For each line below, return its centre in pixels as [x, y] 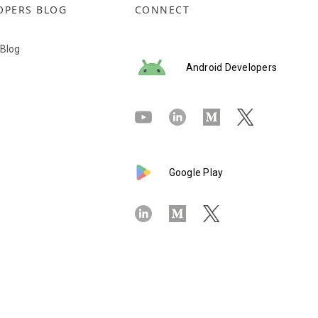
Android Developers [231, 67]
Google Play [196, 172]
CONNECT [162, 10]
